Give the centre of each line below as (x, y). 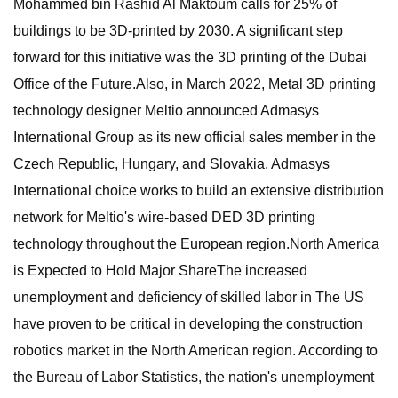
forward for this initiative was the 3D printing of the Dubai (190, 57)
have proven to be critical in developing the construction (188, 324)
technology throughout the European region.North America (196, 244)
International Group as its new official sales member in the (195, 137)
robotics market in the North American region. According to (195, 350)
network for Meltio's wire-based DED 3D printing (164, 217)
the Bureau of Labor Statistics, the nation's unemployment (194, 377)
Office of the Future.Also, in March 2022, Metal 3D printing (195, 84)
